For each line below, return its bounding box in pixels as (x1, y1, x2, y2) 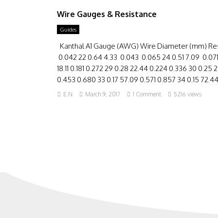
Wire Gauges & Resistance (57, 9, 157, 19)
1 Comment (133, 91, 161, 98)
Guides (60, 26, 76, 33)
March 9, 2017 (85, 91, 120, 98)
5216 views (174, 91, 201, 98)
